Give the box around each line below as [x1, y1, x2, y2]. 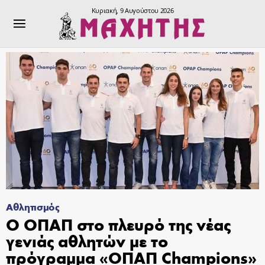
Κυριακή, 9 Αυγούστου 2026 [91, 6, 174, 15]
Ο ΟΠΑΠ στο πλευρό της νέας [6, 212, 231, 235]
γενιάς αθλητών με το [6, 229, 168, 251]
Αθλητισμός [6, 199, 60, 214]
